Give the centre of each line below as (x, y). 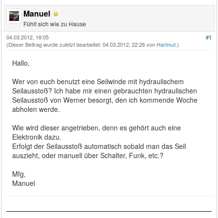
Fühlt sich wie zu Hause (55, 23)
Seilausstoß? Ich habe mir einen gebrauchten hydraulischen (105, 90)
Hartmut (166, 44)
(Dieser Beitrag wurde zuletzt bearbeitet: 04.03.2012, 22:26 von (82, 44)
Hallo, (21, 63)
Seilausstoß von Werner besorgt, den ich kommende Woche (105, 100)
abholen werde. (36, 109)
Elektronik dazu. (37, 136)
